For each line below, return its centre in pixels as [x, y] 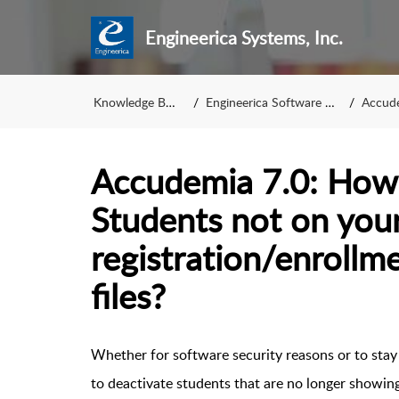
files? [128, 296]
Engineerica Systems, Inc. [244, 37]
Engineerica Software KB [266, 102]
